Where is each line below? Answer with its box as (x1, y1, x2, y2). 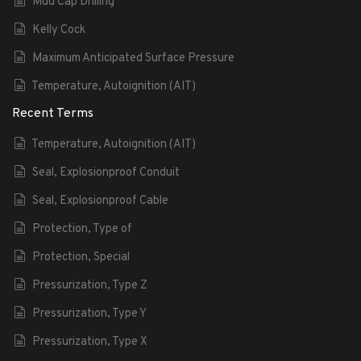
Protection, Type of (31, 221, 132, 237)
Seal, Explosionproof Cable (31, 193, 168, 209)
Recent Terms (12, 105, 93, 122)
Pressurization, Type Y (31, 305, 147, 322)
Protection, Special (31, 249, 130, 265)
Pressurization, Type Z (31, 277, 147, 293)
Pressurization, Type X (31, 334, 147, 350)
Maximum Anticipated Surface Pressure (31, 50, 234, 66)
